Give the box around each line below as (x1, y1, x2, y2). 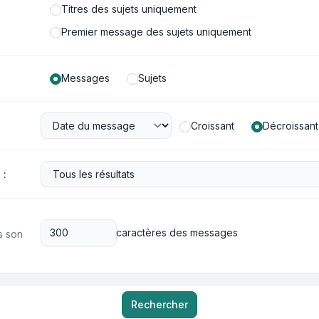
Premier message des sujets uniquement (61, 26, 251, 38)
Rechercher (131, 298, 188, 310)
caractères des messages (115, 226, 238, 239)
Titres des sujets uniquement (61, 3, 197, 15)
